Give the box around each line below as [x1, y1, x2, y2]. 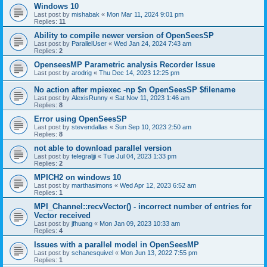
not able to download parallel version [34, 143, 172, 153]
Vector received [34, 210, 91, 220]
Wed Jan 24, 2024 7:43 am [114, 39, 191, 47]
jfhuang [72, 219, 92, 227]
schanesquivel [72, 249, 113, 256]
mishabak [72, 10, 100, 18]
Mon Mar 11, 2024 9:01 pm [107, 10, 184, 18]
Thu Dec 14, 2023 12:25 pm [99, 69, 179, 76]
